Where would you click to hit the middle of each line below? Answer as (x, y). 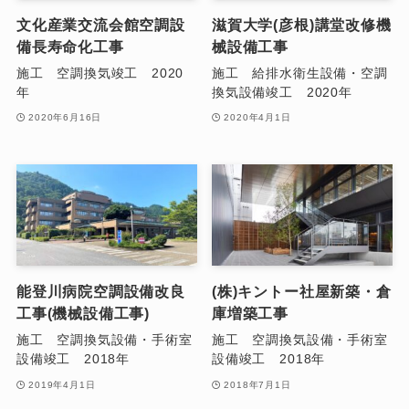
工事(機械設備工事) (83, 314)
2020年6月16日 (65, 118)
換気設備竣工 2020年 (282, 92)
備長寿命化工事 (70, 46)
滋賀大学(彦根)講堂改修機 (302, 24)
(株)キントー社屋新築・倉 (302, 292)
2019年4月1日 (62, 384)
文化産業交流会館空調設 (100, 24)
